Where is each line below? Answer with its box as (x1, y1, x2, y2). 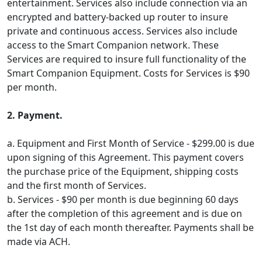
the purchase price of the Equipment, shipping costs (7, 165, 239, 178)
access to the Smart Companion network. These (7, 39, 219, 51)
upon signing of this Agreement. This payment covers (7, 151, 244, 164)
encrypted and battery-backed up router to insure (7, 11, 228, 23)
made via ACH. (7, 235, 70, 248)
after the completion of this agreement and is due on (7, 207, 242, 220)
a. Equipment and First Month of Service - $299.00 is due (7, 137, 254, 150)
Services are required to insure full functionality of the (7, 53, 246, 65)
